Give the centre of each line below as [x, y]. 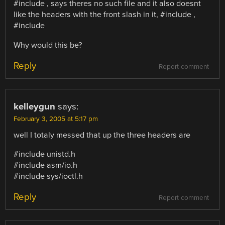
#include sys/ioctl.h [48, 176]
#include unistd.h [45, 154]
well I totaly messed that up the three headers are [102, 135]
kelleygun [35, 106]
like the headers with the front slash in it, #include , [105, 15]
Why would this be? [48, 45]
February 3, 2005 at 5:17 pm [56, 119]
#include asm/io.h [46, 165]
